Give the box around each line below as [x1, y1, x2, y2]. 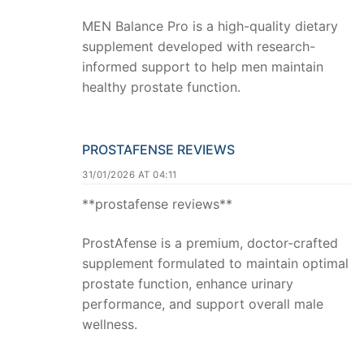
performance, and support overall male [82, 295, 323, 312]
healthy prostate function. [82, 79, 240, 96]
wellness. [82, 315, 137, 332]
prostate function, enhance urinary [82, 275, 293, 292]
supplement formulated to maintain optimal [82, 254, 349, 271]
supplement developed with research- [82, 38, 315, 55]
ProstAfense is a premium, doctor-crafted [82, 234, 338, 251]
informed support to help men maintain [82, 58, 323, 76]
